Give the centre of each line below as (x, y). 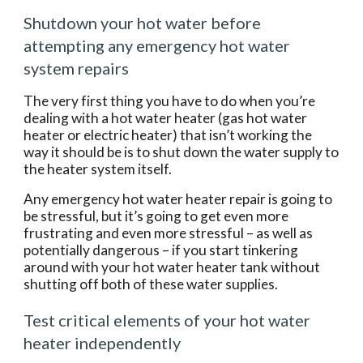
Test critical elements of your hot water (167, 320)
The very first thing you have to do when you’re (170, 101)
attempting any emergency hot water (157, 45)
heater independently (102, 343)
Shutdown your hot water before (143, 23)
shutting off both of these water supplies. (151, 284)
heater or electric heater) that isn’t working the (168, 135)
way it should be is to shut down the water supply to (181, 152)
